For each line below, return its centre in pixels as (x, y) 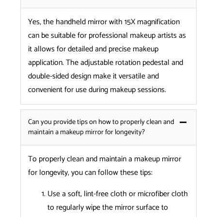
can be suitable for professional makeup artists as (107, 36)
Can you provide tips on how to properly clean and (101, 122)
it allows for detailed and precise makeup (93, 49)
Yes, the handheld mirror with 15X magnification (104, 22)
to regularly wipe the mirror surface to (108, 208)
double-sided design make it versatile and (93, 77)
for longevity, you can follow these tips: (90, 173)
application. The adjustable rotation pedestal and (105, 63)
